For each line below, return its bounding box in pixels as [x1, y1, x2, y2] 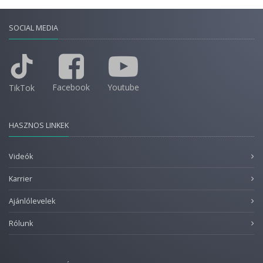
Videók [9, 151, 33, 161]
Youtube [107, 82, 139, 93]
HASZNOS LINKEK [9, 120, 69, 130]
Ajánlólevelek [9, 196, 55, 206]
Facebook [52, 82, 90, 93]
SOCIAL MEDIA [9, 23, 58, 33]
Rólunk [9, 218, 33, 228]
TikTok [9, 82, 35, 93]
